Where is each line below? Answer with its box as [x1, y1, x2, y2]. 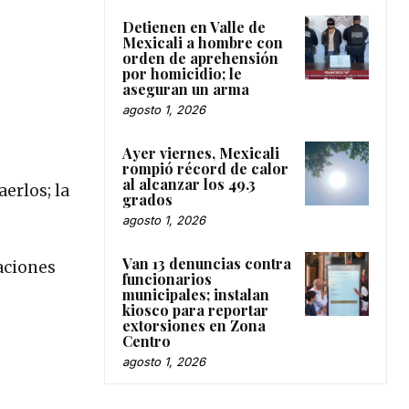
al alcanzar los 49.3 [122, 174, 256, 194]
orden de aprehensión [122, 48, 278, 68]
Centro [122, 331, 171, 351]
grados [122, 190, 173, 210]
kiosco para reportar [122, 300, 268, 320]
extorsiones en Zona [122, 316, 266, 336]
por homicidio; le [122, 64, 242, 84]
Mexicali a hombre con [122, 33, 283, 53]
